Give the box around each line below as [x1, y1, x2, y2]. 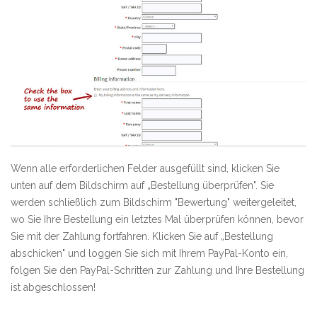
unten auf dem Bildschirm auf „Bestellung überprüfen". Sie [11, 180, 274, 192]
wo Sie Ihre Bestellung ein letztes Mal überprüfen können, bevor [11, 214, 304, 226]
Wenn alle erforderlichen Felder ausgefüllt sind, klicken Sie [11, 163, 279, 175]
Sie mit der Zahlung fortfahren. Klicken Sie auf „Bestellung [11, 231, 273, 243]
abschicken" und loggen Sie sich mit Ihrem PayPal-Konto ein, [11, 248, 288, 260]
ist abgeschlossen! [11, 282, 96, 294]
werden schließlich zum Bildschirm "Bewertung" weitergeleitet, [11, 197, 296, 209]
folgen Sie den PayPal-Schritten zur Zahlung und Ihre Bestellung [11, 265, 304, 277]
